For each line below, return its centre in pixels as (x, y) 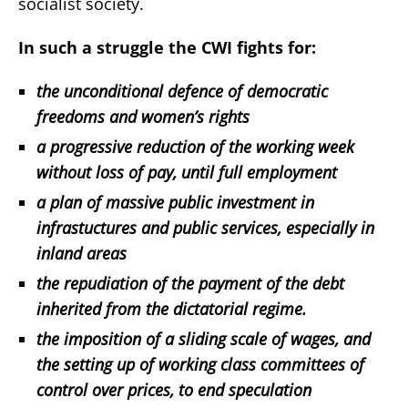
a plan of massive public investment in (175, 202)
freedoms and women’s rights (143, 116)
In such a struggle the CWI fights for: (167, 47)
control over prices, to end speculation (174, 389)
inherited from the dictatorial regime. (172, 308)
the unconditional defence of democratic (182, 91)
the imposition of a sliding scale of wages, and (204, 338)
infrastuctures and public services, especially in (205, 227)
